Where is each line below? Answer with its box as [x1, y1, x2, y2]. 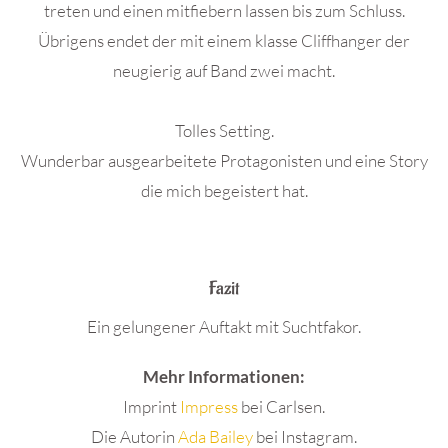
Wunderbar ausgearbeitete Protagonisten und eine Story [20, 150, 428, 171]
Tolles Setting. [174, 120, 274, 141]
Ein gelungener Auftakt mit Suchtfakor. [87, 316, 361, 337]
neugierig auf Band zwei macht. [113, 60, 335, 81]
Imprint [123, 396, 177, 417]
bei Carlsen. [241, 396, 325, 417]
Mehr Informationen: [143, 366, 305, 387]
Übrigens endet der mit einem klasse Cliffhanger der [38, 30, 410, 51]
